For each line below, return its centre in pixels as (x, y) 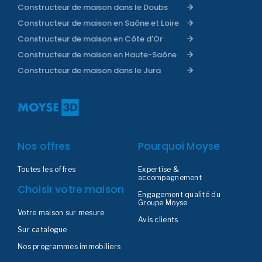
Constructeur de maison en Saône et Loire (98, 23)
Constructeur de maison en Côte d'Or (90, 39)
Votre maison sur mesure (61, 213)
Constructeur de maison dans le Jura (89, 71)
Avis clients (158, 220)
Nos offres (44, 146)
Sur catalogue (42, 230)
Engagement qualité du (179, 195)
